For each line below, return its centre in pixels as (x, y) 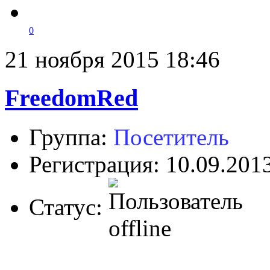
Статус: (69, 207)
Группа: (71, 137)
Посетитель (171, 137)
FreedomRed (71, 98)
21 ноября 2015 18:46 (112, 59)
